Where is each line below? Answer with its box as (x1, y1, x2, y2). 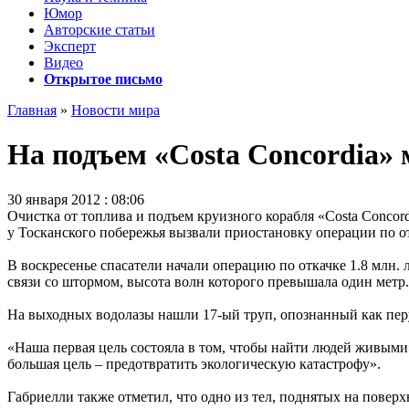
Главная (7, 102, 57, 118)
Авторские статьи (44, 22, 155, 37)
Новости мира (71, 102, 160, 118)
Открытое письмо (44, 71, 163, 87)
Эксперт (44, 38, 96, 54)
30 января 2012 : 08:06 (7, 191, 144, 207)
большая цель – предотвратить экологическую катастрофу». (7, 355, 381, 372)
